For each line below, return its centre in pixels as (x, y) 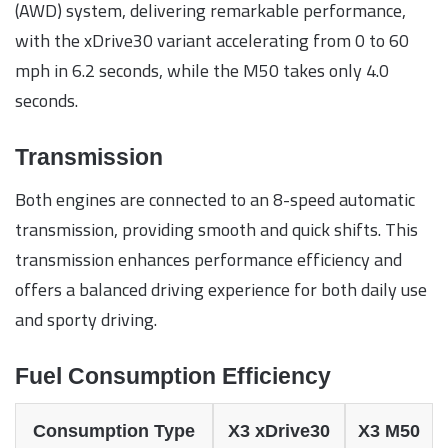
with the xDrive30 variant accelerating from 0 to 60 (212, 41)
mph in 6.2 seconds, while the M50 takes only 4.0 (202, 71)
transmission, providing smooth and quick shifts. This (216, 229)
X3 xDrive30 (279, 431)
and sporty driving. (86, 319)
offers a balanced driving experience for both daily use (221, 289)
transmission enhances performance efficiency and (208, 259)
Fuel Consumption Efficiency (173, 375)
